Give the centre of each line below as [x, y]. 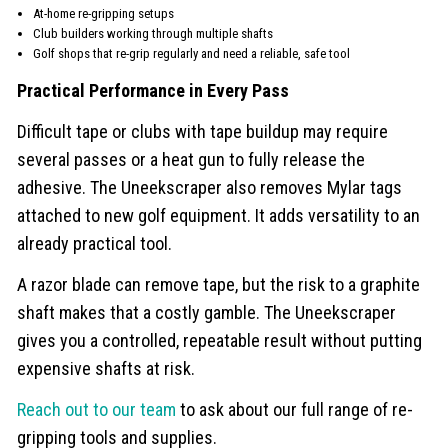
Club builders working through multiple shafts [153, 34]
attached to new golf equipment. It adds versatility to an [219, 216]
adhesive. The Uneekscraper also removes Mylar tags [210, 188]
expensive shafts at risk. [106, 369]
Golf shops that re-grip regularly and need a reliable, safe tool [192, 54]
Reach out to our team [97, 410]
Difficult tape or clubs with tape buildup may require [203, 132]
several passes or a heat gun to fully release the [191, 160]
